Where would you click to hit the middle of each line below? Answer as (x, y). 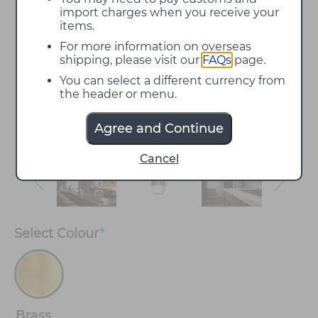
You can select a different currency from (173, 81)
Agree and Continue (159, 128)
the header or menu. (119, 94)
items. (77, 26)
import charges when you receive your (170, 12)
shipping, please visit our (131, 60)
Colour (78, 233)
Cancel (159, 159)
